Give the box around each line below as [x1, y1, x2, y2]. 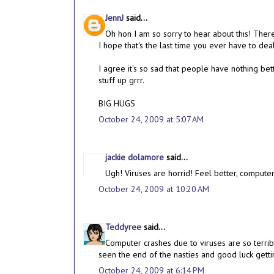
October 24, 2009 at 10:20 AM [98, 183, 209, 195]
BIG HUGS [98, 98, 135, 109]
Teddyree [105, 221, 144, 233]
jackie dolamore [105, 152, 166, 163]
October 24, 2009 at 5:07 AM [98, 114, 204, 125]
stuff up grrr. [98, 75, 144, 86]
